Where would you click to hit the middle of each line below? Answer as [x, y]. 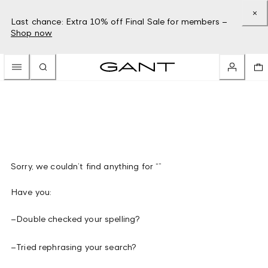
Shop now [32, 33]
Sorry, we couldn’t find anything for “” [86, 166]
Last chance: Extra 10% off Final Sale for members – [119, 21]
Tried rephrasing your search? [77, 247]
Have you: [31, 192]
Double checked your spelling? [78, 219]
